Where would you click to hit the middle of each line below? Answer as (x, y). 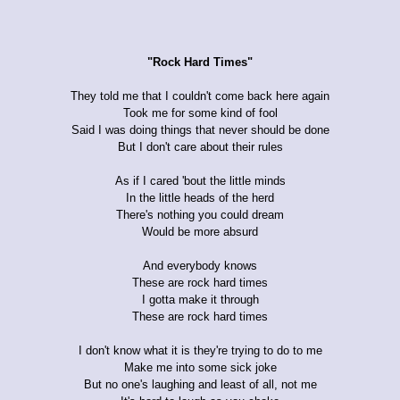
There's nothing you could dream (200, 214)
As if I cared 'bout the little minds (200, 180)
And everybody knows (200, 265)
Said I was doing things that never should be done (200, 129)
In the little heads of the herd (200, 197)
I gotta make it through (200, 299)
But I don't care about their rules (200, 146)
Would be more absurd (200, 231)
